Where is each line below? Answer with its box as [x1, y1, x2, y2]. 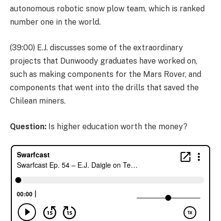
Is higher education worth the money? [46, 121, 187, 131]
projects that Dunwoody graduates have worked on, [10, 56, 197, 66]
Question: [10, 121, 46, 131]
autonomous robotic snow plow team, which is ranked [10, 4, 205, 14]
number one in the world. [10, 17, 101, 27]
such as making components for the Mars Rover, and [10, 69, 201, 79]
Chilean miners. [10, 96, 66, 106]
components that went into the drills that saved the [10, 82, 199, 92]
